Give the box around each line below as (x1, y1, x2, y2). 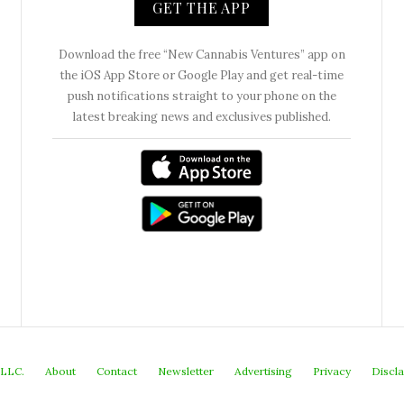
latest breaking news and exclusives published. (72, 108, 331, 124)
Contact (96, 363, 137, 378)
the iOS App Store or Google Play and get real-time (60, 67, 344, 83)
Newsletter (157, 363, 214, 378)
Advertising (234, 363, 292, 378)
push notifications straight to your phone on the (67, 87, 336, 104)
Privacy (312, 363, 351, 378)
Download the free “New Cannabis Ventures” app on (58, 46, 345, 62)
